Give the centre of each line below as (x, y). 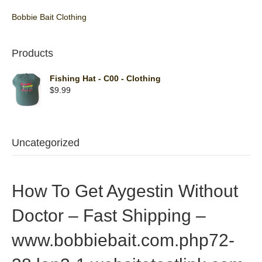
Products (32, 53)
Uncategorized (46, 143)
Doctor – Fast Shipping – (109, 216)
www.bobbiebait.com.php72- (123, 240)
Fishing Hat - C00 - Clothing (105, 78)
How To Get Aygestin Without (125, 191)
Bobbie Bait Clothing (49, 17)
